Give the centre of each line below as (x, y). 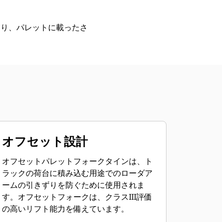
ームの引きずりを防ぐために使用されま (73, 185)
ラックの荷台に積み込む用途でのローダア (77, 173)
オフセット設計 (45, 141)
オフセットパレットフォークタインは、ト (77, 161)
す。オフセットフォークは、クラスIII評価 (77, 197)
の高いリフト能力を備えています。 (65, 209)
